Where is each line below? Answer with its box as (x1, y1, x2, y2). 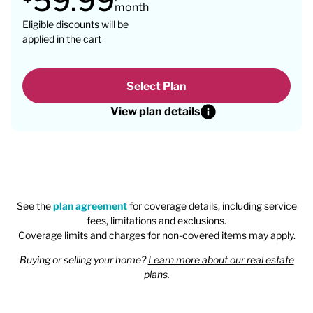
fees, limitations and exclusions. (87, 214, 226, 226)
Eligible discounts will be (22, 18, 129, 30)
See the (16, 200, 53, 212)
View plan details (110, 105, 200, 118)
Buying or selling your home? (19, 254, 148, 265)
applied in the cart (22, 33, 101, 45)
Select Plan (126, 79, 187, 93)
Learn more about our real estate (147, 254, 294, 265)
